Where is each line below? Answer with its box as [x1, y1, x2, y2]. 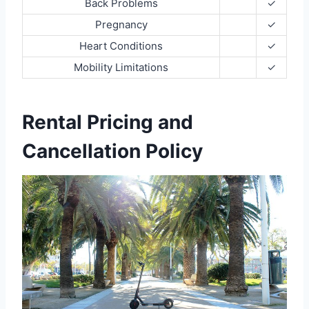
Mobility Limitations [74, 61, 168, 74]
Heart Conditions [79, 39, 163, 52]
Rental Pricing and [22, 110, 193, 134]
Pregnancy [94, 18, 148, 31]
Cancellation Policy [22, 139, 203, 163]
